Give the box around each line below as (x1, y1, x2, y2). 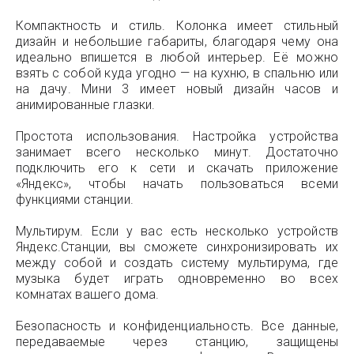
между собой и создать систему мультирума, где (16, 255, 338, 270)
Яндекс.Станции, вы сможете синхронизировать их (16, 239, 338, 254)
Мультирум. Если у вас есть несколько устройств (16, 224, 338, 239)
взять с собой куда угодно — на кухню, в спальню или (16, 66, 338, 81)
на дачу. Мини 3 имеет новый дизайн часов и (16, 81, 338, 96)
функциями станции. (16, 192, 134, 207)
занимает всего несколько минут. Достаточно (16, 145, 338, 160)
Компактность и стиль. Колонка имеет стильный (16, 18, 338, 33)
